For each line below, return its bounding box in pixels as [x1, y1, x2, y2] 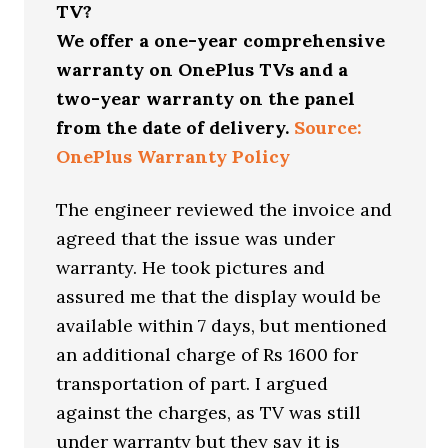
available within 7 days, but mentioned [56, 314, 388, 337]
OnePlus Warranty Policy [56, 145, 291, 168]
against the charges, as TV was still [56, 401, 362, 424]
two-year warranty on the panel [56, 87, 356, 110]
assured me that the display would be [56, 285, 382, 308]
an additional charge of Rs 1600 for [56, 343, 359, 366]
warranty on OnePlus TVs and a [56, 58, 349, 81]
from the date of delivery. [56, 116, 295, 139]
